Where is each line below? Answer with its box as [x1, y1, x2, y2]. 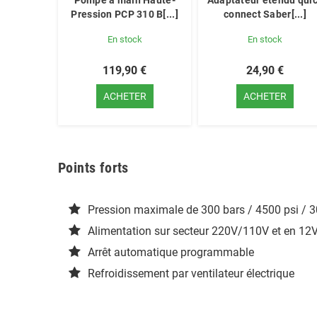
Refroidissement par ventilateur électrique [88, 267, 294, 281]
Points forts [58, 159, 129, 177]
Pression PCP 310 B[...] [71, 8, 178, 21]
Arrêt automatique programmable [88, 246, 254, 260]
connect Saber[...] [223, 8, 307, 21]
